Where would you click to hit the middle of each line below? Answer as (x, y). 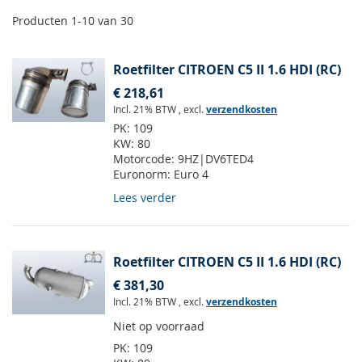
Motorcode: (145, 159)
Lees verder (145, 198)
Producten (42, 21)
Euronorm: (143, 175)
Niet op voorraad (159, 326)
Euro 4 (191, 175)
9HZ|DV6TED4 (216, 159)
